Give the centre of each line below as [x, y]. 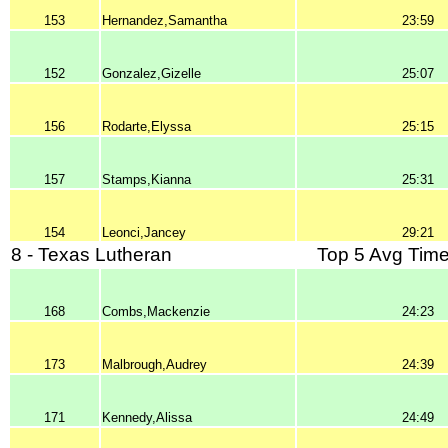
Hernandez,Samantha [164, 20]
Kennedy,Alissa [147, 417]
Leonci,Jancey [144, 232]
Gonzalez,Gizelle [151, 73]
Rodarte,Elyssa [146, 126]
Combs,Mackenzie [156, 311]
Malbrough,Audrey [154, 364]
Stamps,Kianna [146, 179]
